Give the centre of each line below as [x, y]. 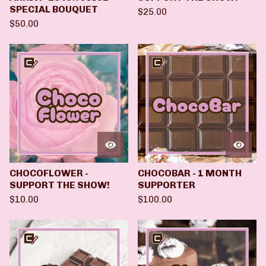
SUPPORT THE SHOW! [60, 185]
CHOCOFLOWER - [49, 173]
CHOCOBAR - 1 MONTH [190, 173]
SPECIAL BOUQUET [54, 9]
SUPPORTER [167, 185]
